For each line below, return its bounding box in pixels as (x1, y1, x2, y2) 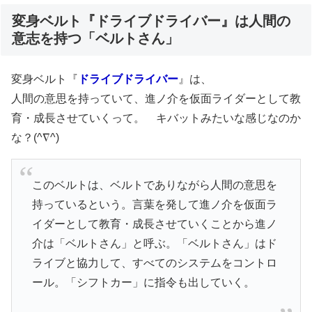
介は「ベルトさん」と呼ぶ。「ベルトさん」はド (31, 237, 277, 249)
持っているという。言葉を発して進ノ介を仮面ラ (31, 198, 277, 210)
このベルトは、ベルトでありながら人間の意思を (31, 178, 277, 191)
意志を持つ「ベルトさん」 (12, 31, 179, 47)
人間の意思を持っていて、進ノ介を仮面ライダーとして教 (11, 93, 301, 105)
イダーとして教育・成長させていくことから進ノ (31, 217, 277, 230)
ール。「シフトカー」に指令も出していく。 (31, 276, 255, 288)
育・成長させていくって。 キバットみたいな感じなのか (11, 112, 301, 125)
